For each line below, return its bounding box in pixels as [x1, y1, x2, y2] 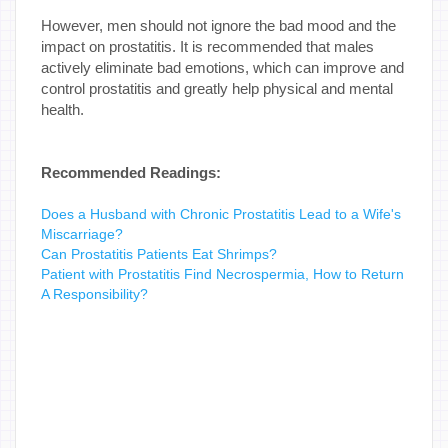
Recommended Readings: [41, 163, 221, 181]
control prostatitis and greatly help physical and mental [41, 79, 393, 97]
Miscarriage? [41, 225, 123, 242]
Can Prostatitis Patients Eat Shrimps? [41, 245, 277, 262]
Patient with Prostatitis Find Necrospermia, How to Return [41, 265, 404, 282]
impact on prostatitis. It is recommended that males [41, 37, 374, 55]
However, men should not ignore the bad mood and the [41, 16, 396, 34]
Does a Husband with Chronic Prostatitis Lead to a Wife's [41, 205, 401, 222]
